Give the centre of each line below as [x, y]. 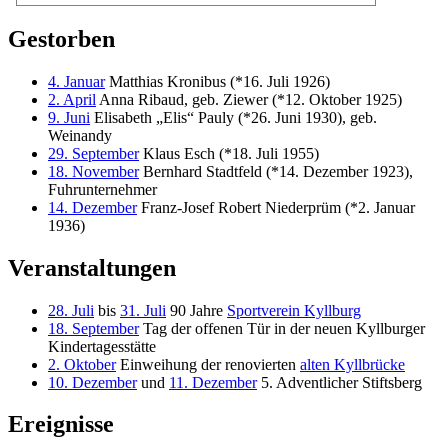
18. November [93, 171]
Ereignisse [61, 424]
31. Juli [143, 310]
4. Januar [76, 81]
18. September [93, 328]
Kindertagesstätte [102, 346]
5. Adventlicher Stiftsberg [339, 382]
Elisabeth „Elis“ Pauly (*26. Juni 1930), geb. [233, 117]
